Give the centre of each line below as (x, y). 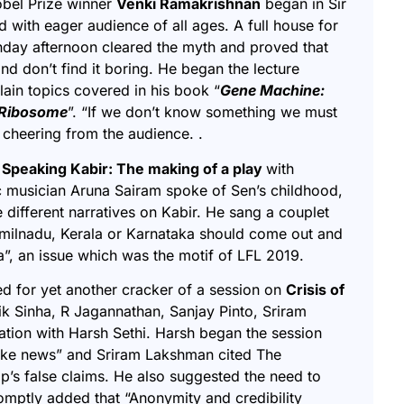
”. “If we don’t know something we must (202, 112)
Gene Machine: (272, 91)
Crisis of (315, 290)
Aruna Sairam (116, 190)
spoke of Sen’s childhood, (252, 190)
